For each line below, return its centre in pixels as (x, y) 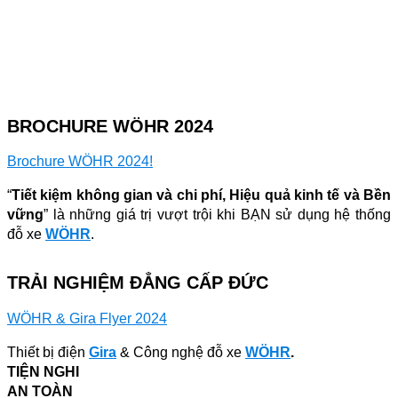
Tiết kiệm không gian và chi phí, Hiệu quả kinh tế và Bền (201, 195)
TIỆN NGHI (43, 371)
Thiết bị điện (48, 352)
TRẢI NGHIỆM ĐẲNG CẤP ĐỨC (138, 282)
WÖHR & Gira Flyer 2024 (87, 318)
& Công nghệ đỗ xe (183, 352)
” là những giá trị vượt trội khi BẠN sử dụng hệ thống (217, 214)
